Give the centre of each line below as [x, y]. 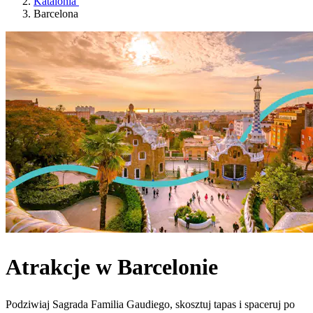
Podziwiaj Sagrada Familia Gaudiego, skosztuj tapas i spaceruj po [150, 305]
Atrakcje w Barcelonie [112, 267]
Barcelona [56, 14]
